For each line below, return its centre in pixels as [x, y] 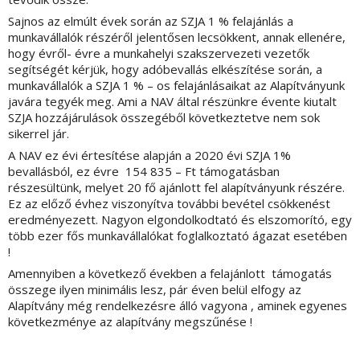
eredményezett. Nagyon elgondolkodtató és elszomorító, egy [180, 220]
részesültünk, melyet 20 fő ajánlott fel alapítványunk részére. [176, 188]
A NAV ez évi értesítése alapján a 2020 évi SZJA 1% [149, 155]
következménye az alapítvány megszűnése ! [130, 322]
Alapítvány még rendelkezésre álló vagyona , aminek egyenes [178, 306]
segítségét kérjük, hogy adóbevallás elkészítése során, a [165, 70]
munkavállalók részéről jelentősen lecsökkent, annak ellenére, [177, 37]
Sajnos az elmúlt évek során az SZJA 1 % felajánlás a [151, 21]
